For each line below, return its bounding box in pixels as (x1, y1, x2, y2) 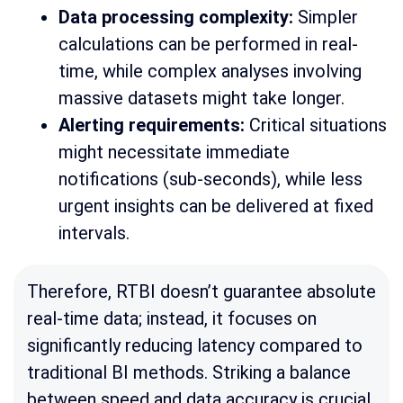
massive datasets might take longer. (58, 87, 345, 110)
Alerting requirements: (58, 114, 245, 137)
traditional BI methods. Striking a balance (27, 362, 351, 384)
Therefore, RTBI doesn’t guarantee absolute (27, 281, 376, 303)
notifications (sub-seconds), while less (58, 168, 363, 191)
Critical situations (245, 114, 387, 137)
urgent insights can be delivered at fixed (58, 195, 373, 218)
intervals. (58, 222, 130, 245)
